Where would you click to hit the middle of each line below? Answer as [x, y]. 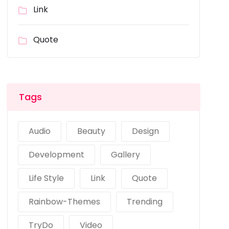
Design [146, 131]
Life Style [47, 178]
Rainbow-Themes [65, 202]
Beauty [91, 131]
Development [57, 155]
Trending [145, 202]
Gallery [126, 155]
